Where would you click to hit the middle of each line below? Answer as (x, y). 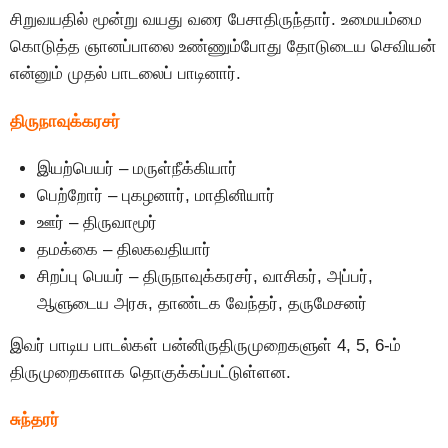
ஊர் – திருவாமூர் (97, 222)
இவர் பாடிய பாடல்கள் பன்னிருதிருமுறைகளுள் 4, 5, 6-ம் (205, 345)
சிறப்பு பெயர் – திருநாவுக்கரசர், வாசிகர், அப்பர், (205, 276)
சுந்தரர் (34, 420)
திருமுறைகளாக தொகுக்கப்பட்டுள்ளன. (150, 372)
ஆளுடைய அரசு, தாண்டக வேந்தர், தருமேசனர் (202, 303)
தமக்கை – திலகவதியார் (124, 249)
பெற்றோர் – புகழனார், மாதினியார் (156, 195)
